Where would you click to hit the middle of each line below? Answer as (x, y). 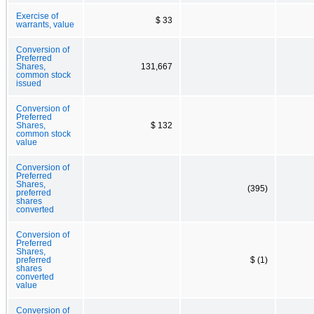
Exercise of (37, 16)
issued (29, 83)
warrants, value (45, 24)
